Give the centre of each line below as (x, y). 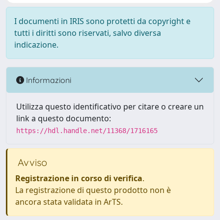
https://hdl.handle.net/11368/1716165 (87, 131)
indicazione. (36, 45)
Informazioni (48, 80)
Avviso (31, 162)
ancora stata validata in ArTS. (69, 202)
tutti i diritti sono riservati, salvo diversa (88, 33)
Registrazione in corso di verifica (79, 178)
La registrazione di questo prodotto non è (93, 190)
